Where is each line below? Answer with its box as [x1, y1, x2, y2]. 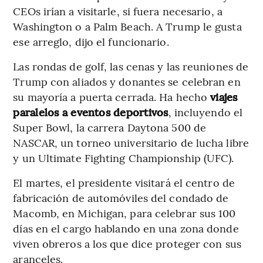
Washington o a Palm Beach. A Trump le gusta [13, 18, 242, 33]
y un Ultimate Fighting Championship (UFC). [13, 150, 234, 165]
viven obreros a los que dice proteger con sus [13, 235, 241, 251]
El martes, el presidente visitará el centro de [13, 174, 235, 190]
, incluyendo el [168, 104, 243, 119]
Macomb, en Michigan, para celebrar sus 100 [13, 205, 236, 220]
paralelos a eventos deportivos [13, 104, 168, 119]
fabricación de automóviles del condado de [13, 190, 229, 205]
